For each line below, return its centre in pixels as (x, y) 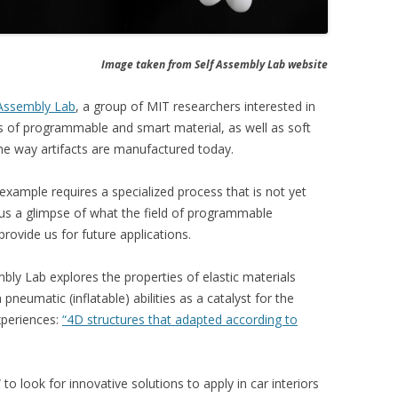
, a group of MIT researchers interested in (195, 107)
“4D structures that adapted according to (180, 320)
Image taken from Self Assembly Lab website (214, 65)
